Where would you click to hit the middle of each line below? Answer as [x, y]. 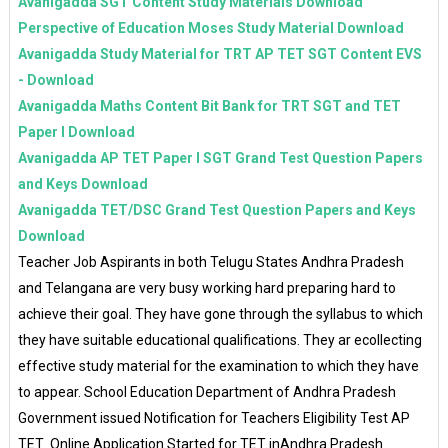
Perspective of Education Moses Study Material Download [210, 27]
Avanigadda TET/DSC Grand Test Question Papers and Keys [216, 209]
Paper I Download [76, 131]
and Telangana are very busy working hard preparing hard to [206, 287]
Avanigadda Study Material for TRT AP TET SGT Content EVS [219, 53]
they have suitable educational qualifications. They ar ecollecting [219, 339]
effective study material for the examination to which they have [218, 365]
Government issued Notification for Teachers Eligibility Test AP [213, 417]
